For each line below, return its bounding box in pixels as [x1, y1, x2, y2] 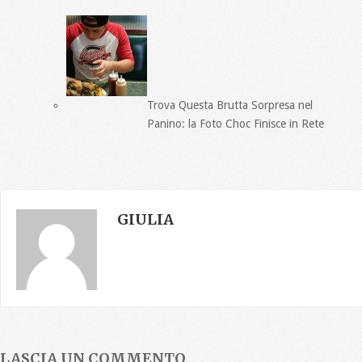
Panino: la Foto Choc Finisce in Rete [146, 117, 324, 131]
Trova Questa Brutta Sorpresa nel [146, 99, 313, 112]
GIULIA [117, 210, 175, 229]
